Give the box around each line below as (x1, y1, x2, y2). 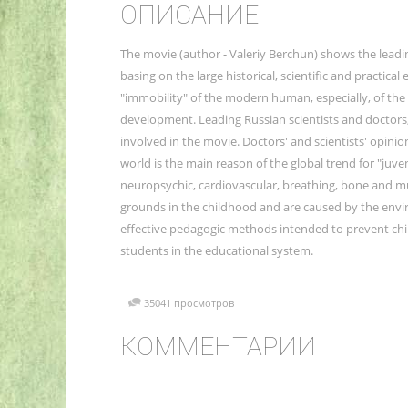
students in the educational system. (119, 241, 313, 259)
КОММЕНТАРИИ (119, 331, 316, 362)
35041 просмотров (143, 295, 234, 310)
